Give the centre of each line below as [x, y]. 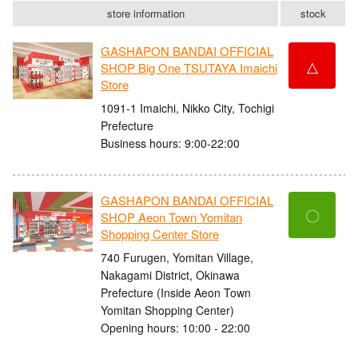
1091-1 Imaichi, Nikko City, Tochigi [187, 107]
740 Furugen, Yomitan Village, [177, 257]
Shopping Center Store [160, 234]
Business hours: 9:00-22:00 [170, 143]
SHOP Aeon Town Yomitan [171, 217]
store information [145, 14]
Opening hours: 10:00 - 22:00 [175, 327]
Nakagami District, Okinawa [170, 274]
